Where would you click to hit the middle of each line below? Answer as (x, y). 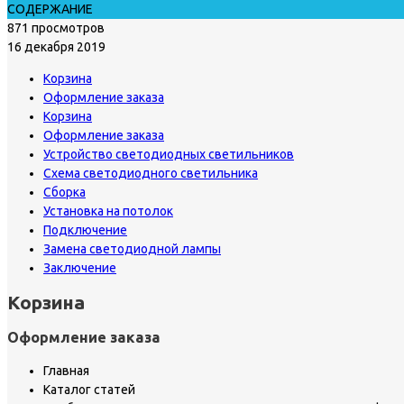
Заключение (80, 267)
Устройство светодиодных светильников (169, 154)
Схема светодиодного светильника (151, 173)
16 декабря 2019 (56, 46)
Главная (66, 371)
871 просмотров (56, 28)
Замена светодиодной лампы (132, 248)
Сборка (64, 192)
